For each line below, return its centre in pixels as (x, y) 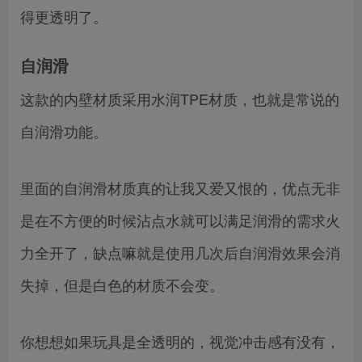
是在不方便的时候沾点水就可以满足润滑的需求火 (180, 220)
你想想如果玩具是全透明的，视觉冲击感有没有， (180, 341)
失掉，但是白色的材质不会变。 (122, 285)
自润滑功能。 (64, 131)
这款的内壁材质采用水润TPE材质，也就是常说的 (180, 99)
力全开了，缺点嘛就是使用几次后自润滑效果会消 (180, 253)
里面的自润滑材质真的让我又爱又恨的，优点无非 (180, 188)
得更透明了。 (64, 17)
